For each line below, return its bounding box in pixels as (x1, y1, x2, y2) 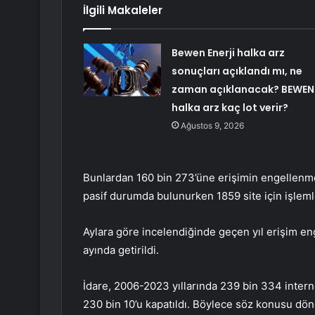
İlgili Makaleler (83, 3, 162, 18)
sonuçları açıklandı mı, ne (171, 64, 302, 79)
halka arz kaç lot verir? (171, 101, 288, 115)
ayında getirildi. (83, 243, 159, 257)
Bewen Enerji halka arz (171, 46, 285, 60)
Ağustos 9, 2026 (180, 120, 244, 131)
